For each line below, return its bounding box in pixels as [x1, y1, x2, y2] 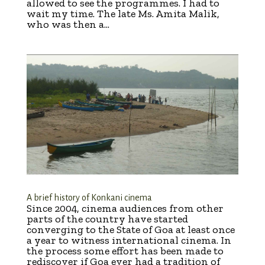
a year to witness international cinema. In [26, 233, 231, 247]
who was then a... [26, 18, 109, 31]
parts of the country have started [26, 212, 188, 225]
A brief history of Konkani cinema [26, 192, 152, 202]
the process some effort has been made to [26, 244, 224, 257]
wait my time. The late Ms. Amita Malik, [26, 7, 219, 21]
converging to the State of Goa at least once [26, 222, 235, 236]
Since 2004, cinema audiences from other [26, 201, 224, 215]
